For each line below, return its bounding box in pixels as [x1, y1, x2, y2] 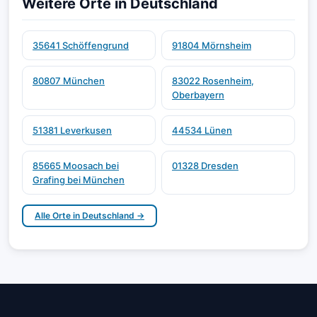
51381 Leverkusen [33, 125, 112, 136]
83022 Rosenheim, [172, 75, 254, 86]
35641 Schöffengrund [33, 40, 129, 51]
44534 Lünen [172, 125, 232, 136]
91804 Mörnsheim [172, 40, 251, 51]
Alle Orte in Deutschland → [35, 210, 144, 221]
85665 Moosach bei [33, 160, 119, 171]
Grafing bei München [33, 174, 125, 185]
